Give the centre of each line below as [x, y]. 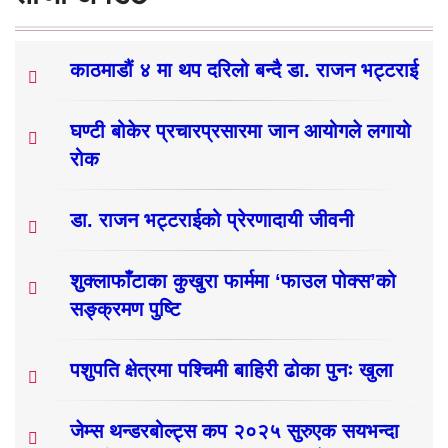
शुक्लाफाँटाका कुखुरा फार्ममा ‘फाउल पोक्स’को [233, 280]
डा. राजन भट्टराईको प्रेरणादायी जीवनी [212, 219]
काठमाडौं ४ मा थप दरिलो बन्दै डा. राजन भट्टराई [244, 69]
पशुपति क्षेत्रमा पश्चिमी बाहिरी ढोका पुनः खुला [231, 369]
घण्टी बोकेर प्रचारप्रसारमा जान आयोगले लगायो [240, 130]
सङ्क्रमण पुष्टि [125, 308]
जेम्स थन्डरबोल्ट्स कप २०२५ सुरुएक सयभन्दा [234, 430]
